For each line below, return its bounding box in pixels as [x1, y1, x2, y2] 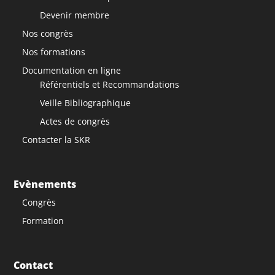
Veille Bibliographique [40, 96, 131, 109]
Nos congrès [22, 27, 74, 39]
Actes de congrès [40, 115, 110, 127]
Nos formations [22, 45, 86, 58]
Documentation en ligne [22, 64, 122, 76]
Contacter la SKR [22, 133, 91, 145]
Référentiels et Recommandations [40, 78, 180, 90]
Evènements [14, 177, 77, 192]
